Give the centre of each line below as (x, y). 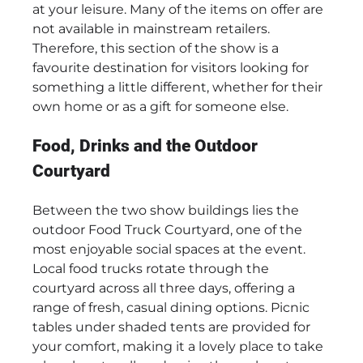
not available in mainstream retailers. (151, 29)
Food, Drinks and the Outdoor (145, 145)
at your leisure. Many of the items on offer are (178, 10)
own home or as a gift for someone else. (160, 107)
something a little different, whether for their (177, 88)
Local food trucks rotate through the (151, 268)
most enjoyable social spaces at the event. (169, 249)
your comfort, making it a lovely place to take (178, 346)
